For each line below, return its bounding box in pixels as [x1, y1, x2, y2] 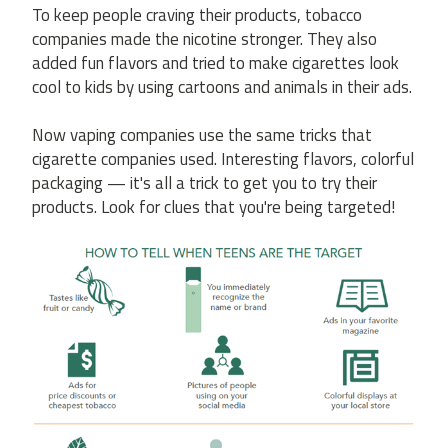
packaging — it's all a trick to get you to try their [32, 170, 377, 196]
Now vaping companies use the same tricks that [32, 122, 372, 148]
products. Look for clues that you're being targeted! [32, 194, 395, 220]
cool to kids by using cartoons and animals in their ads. [32, 74, 412, 100]
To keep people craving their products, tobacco [32, 2, 362, 28]
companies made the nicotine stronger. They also [32, 26, 377, 52]
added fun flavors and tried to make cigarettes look [32, 50, 399, 76]
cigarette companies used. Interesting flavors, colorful [32, 146, 414, 172]
